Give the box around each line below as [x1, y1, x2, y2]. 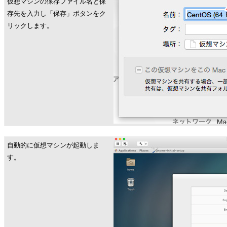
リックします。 [7, 22, 53, 29]
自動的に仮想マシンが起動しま [7, 141, 99, 149]
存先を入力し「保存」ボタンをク [7, 10, 106, 17]
